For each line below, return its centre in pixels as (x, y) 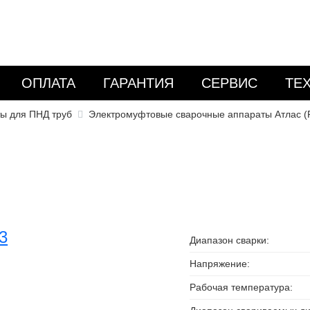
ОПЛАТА (48, 83)
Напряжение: (220, 264)
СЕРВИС (229, 83)
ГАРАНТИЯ (138, 83)
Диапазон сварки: (230, 240)
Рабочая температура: (241, 287)
